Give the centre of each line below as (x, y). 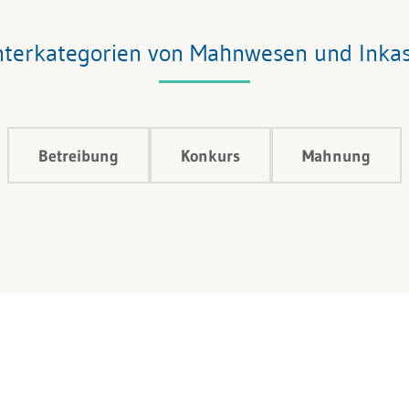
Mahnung (336, 157)
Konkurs (210, 157)
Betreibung (79, 157)
